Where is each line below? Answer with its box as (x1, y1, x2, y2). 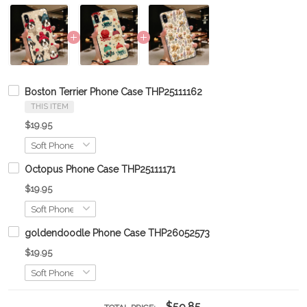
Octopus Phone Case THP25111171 (25, 164, 175, 175)
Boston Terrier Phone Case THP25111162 (25, 86, 202, 97)
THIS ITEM (30, 102, 69, 111)
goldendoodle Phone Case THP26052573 (25, 228, 210, 238)
